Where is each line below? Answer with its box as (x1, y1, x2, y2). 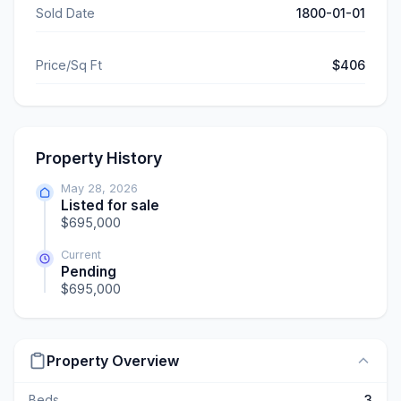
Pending (61, 263, 116, 281)
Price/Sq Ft (36, 57, 102, 73)
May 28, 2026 (61, 182, 138, 196)
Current (61, 248, 101, 262)
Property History (36, 149, 162, 168)
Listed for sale (61, 197, 159, 215)
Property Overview (47, 351, 179, 370)
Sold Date (36, 5, 95, 21)
